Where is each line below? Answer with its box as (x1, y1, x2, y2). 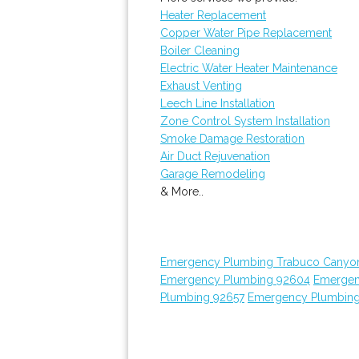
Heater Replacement (160, 9, 266, 22)
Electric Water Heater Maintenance (160, 62, 337, 75)
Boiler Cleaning (160, 44, 240, 57)
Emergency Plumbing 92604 (160, 273, 310, 286)
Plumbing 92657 (160, 291, 244, 304)
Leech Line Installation (160, 97, 275, 110)
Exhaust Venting (160, 79, 242, 92)
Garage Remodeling (160, 167, 265, 180)
